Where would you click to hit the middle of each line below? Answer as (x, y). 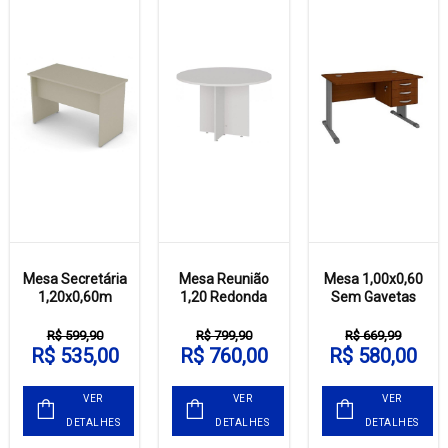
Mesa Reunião (223, 279)
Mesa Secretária (74, 279)
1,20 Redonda (224, 297)
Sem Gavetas (373, 297)
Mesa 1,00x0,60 (373, 279)
